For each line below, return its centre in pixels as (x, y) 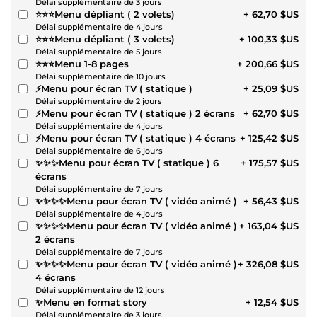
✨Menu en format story (91, 302)
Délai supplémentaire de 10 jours (100, 76)
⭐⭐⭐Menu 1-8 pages (82, 63)
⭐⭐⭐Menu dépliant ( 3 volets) (105, 39)
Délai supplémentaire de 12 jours (100, 290)
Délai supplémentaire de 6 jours (99, 150)
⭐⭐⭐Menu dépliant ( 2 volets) (151, 14)
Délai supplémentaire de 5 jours (99, 51)
